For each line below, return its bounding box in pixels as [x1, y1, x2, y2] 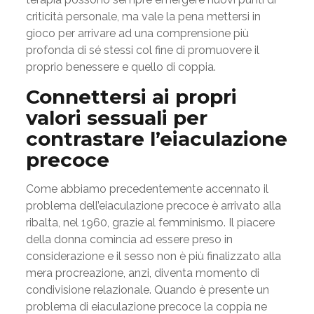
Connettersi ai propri [25, 85, 237, 109]
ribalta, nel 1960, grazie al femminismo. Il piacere [25, 216, 275, 229]
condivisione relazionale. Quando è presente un [25, 283, 269, 296]
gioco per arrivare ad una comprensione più [25, 27, 249, 40]
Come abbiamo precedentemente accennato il [25, 182, 268, 196]
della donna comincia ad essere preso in [25, 233, 233, 246]
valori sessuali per [25, 106, 207, 130]
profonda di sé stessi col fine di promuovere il [25, 43, 259, 57]
